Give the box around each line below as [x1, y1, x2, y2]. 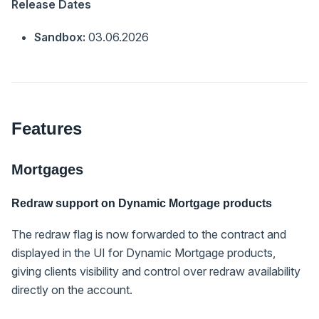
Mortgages [11, 161, 83, 177]
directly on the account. [11, 282, 132, 297]
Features [11, 118, 82, 138]
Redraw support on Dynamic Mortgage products [11, 197, 272, 209]
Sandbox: [34, 29, 85, 44]
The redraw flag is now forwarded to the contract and [11, 226, 286, 241]
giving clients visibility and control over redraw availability [11, 263, 300, 278]
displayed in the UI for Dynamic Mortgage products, [11, 245, 276, 260]
